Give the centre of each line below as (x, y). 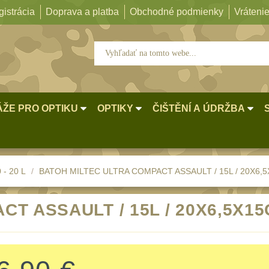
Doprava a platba (82, 12)
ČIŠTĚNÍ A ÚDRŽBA (199, 108)
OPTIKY (115, 108)
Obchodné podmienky (177, 12)
